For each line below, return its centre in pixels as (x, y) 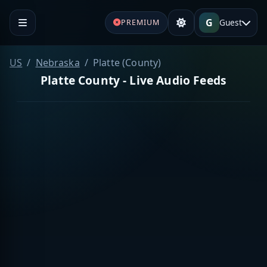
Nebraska (58, 62)
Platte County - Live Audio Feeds (133, 80)
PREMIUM (140, 22)
